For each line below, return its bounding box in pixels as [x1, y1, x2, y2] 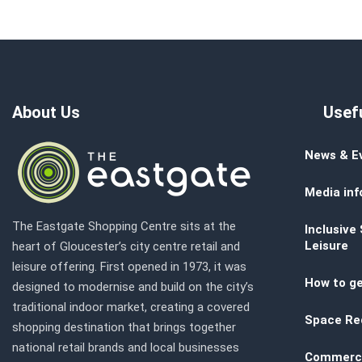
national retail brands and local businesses [12, 340, 239, 355]
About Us [12, 103, 80, 122]
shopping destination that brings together [12, 320, 236, 335]
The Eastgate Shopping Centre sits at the [12, 219, 236, 234]
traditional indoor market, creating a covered [12, 300, 250, 314]
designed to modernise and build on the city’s [12, 280, 254, 294]
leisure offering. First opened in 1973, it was [12, 259, 246, 274]
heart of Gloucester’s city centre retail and [12, 239, 240, 254]
